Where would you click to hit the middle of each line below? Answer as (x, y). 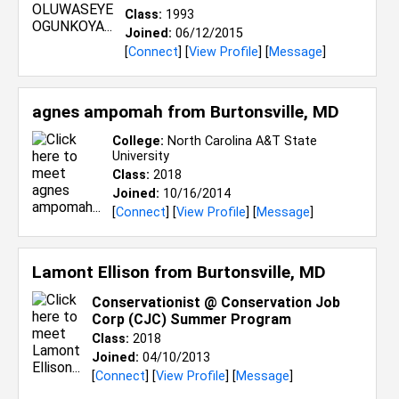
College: (138, 141)
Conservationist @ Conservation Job (216, 302)
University (141, 156)
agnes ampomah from (121, 112)
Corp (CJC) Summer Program (191, 319)
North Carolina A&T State (240, 141)
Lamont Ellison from (114, 272)
